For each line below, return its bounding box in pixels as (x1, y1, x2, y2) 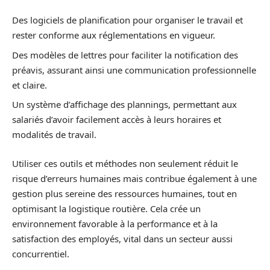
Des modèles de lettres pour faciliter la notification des (12, 48, 238, 61)
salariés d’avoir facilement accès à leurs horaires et (12, 113, 221, 125)
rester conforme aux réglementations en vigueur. (12, 29, 215, 41)
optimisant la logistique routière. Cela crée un (12, 202, 201, 215)
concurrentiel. (12, 247, 69, 260)
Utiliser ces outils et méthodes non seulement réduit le (12, 157, 238, 169)
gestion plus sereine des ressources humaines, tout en (12, 187, 237, 199)
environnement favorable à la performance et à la (12, 217, 218, 230)
